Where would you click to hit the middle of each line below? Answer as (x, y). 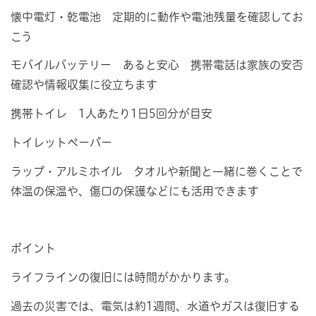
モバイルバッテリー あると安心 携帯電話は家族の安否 (157, 65)
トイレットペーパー (61, 142)
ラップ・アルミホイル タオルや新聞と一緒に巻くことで (157, 171)
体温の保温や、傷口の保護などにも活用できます (135, 191)
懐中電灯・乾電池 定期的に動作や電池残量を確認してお (157, 17)
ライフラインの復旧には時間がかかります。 (123, 278)
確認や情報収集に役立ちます (84, 85)
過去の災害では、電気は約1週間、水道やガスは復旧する (155, 306)
